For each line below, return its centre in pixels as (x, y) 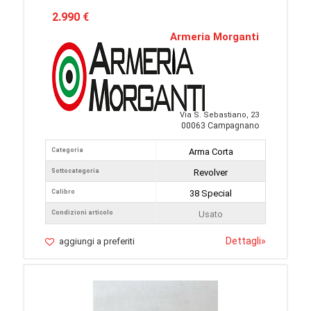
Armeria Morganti (215, 37)
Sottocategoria (75, 171)
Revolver (211, 173)
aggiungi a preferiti (97, 242)
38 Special (211, 194)
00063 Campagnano (220, 126)
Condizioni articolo (82, 213)
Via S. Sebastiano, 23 (219, 115)
